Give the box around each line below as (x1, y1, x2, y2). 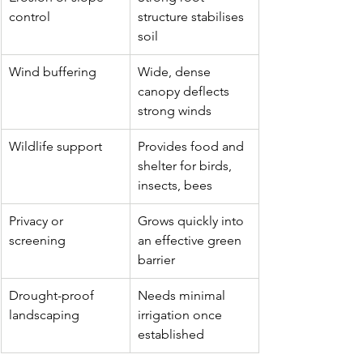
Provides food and (138, 139, 247, 155)
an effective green (138, 233, 245, 249)
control (9, 9, 50, 25)
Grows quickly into (138, 213, 247, 229)
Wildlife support (9, 139, 102, 155)
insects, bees (138, 177, 212, 194)
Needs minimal (138, 288, 228, 304)
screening (9, 233, 66, 249)
